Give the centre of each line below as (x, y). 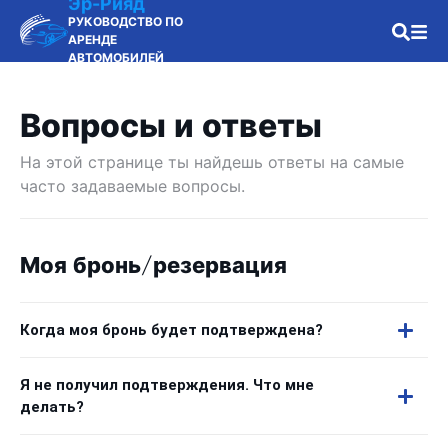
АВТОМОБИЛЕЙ (116, 57)
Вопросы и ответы (171, 126)
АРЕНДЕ (92, 39)
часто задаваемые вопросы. (132, 186)
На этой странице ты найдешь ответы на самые (212, 162)
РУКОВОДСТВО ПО (125, 21)
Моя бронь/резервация (153, 265)
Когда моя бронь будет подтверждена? (171, 330)
